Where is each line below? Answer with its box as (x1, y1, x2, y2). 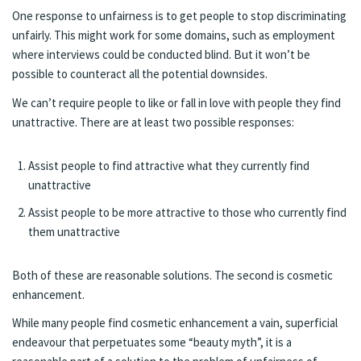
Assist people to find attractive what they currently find (28, 157, 309, 173)
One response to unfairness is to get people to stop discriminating (12, 8, 346, 24)
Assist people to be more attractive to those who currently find (28, 204, 346, 220)
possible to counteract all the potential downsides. (12, 66, 268, 82)
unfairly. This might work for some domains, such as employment (12, 27, 335, 44)
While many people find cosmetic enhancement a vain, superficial (12, 314, 338, 330)
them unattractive (28, 223, 120, 239)
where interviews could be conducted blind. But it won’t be (12, 47, 310, 63)
